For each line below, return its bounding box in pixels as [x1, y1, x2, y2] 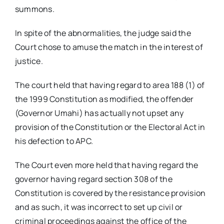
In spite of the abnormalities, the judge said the [14, 27, 191, 39]
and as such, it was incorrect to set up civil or [14, 201, 183, 213]
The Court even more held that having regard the [14, 159, 198, 171]
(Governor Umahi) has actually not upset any [14, 107, 184, 119]
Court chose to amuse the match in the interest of [14, 41, 203, 53]
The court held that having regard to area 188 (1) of [14, 79, 205, 91]
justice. [14, 55, 43, 67]
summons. [14, 3, 54, 15]
